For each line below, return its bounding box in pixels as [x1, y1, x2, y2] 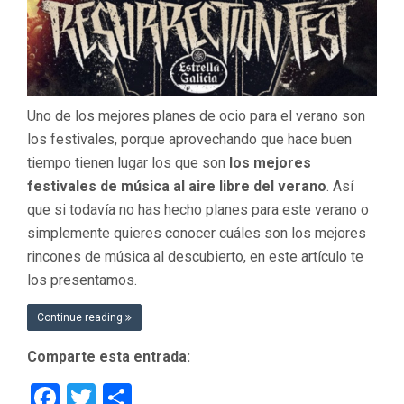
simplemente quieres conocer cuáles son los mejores [27, 225, 366, 243]
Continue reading [37, 311, 125, 325]
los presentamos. [27, 271, 137, 289]
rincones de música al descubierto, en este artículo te [27, 248, 363, 266]
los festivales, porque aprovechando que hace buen [27, 131, 352, 149]
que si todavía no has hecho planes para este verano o [27, 201, 369, 219]
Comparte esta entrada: [27, 348, 190, 366]
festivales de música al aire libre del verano [27, 178, 326, 196]
